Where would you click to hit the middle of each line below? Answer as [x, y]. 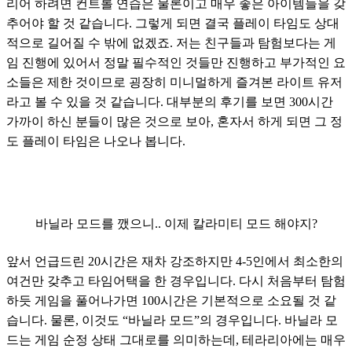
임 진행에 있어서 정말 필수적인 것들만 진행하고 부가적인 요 [176, 62]
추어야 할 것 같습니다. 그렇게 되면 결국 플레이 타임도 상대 [173, 23]
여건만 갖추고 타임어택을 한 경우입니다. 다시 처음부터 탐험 [176, 280]
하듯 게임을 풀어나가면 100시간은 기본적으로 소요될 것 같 [171, 300]
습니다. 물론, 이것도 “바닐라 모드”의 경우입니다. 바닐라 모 [172, 320]
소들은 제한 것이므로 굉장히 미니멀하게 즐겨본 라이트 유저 [174, 82]
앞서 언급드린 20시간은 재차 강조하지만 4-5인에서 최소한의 [175, 261]
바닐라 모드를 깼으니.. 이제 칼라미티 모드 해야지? [176, 223]
